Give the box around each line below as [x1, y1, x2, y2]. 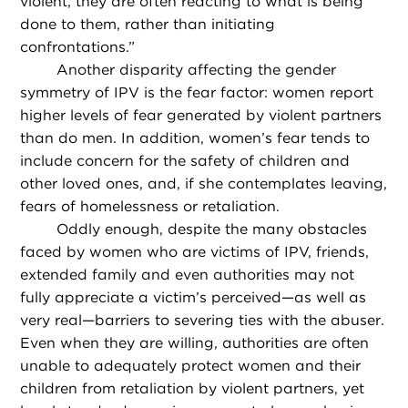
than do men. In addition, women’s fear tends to [20, 129, 371, 148]
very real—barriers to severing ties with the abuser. [20, 311, 385, 330]
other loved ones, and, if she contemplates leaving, [20, 175, 388, 193]
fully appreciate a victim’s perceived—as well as [20, 289, 367, 307]
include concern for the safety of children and [20, 152, 351, 170]
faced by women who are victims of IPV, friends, [20, 243, 370, 261]
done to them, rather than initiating [20, 15, 276, 34]
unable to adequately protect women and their [20, 357, 362, 375]
